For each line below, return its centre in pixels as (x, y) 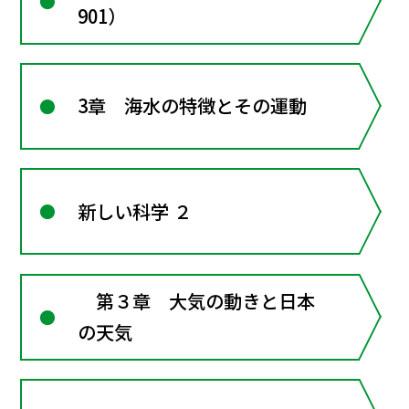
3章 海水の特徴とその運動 (193, 106)
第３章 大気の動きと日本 (197, 301)
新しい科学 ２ (135, 211)
